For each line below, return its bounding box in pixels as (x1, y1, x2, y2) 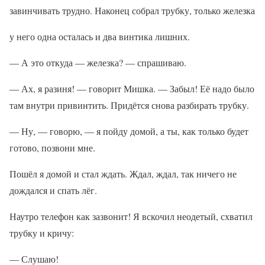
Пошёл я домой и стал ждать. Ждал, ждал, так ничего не (9, 167, 237, 180)
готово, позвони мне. (9, 141, 95, 154)
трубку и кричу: (9, 227, 74, 239)
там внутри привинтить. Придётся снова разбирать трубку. (9, 99, 249, 111)
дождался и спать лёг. (9, 184, 97, 196)
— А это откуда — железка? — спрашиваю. (9, 56, 186, 69)
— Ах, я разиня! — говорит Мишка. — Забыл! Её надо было (9, 82, 254, 95)
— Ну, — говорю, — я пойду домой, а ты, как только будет (9, 125, 248, 137)
